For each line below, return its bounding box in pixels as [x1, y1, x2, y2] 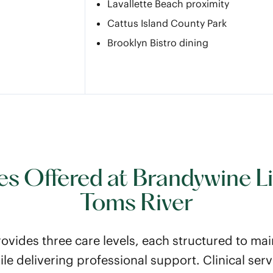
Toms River [79, 193, 193, 215]
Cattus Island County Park [107, 17, 227, 29]
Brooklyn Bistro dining [107, 37, 208, 49]
